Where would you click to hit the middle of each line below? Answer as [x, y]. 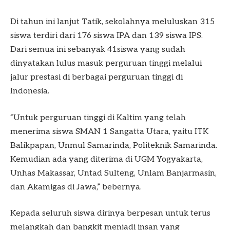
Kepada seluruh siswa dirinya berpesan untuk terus [110, 214]
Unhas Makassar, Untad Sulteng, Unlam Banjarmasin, [113, 173]
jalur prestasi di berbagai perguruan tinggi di [97, 78]
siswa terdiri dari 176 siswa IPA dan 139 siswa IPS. [107, 36]
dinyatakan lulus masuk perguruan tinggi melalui [106, 64]
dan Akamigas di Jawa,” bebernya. [76, 187]
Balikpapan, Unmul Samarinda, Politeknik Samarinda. [114, 145]
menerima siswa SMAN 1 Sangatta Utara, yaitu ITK [109, 131]
